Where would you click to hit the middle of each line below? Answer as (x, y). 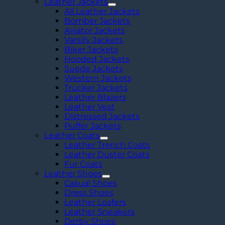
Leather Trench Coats (107, 145)
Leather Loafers (95, 202)
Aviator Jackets (95, 30)
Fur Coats (83, 164)
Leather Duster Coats (107, 154)
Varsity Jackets (94, 40)
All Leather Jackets (102, 11)
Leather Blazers (95, 97)
